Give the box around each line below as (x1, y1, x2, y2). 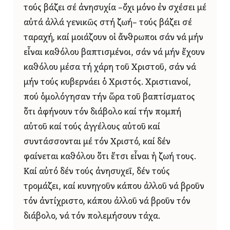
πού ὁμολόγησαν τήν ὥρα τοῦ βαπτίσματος (24, 92, 195, 102)
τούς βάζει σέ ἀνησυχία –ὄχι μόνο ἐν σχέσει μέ (24, 3, 206, 12)
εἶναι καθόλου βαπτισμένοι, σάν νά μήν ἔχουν (24, 48, 205, 57)
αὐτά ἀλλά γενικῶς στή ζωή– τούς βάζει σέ (24, 18, 192, 27)
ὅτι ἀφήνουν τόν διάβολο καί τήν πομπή (24, 107, 181, 117)
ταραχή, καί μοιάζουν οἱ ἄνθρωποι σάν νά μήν (24, 33, 203, 42)
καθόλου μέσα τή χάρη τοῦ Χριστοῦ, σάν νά (24, 63, 196, 72)
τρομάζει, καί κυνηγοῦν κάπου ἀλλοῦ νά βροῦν (24, 182, 204, 191)
